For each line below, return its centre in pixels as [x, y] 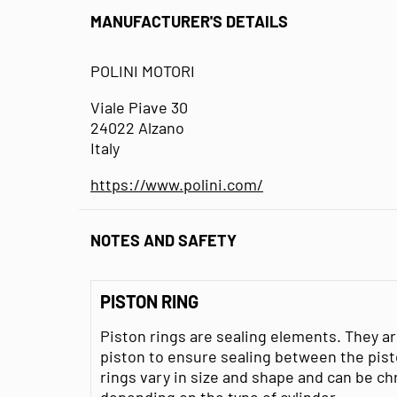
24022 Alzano [137, 127]
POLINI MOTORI [143, 70]
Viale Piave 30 [139, 107]
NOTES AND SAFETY [163, 241]
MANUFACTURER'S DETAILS [189, 22]
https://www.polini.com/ [177, 184]
